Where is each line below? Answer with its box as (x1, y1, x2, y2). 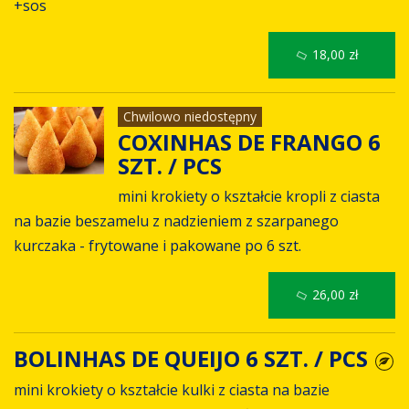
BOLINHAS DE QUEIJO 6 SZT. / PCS (14, 343, 373, 374)
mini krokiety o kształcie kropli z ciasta (117, 186, 380, 207)
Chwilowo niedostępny (122, 107, 257, 125)
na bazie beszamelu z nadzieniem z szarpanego (14, 211, 339, 232)
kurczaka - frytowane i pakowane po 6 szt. (14, 236, 301, 257)
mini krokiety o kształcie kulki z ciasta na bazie (14, 379, 330, 400)
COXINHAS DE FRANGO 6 (117, 126, 381, 157)
